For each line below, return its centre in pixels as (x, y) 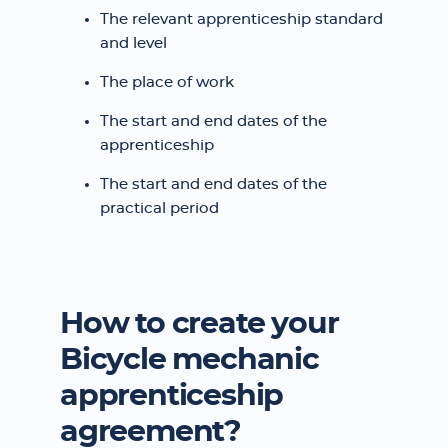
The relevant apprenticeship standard (241, 19)
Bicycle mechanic (189, 360)
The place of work (167, 82)
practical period (159, 208)
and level (133, 43)
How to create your (199, 324)
